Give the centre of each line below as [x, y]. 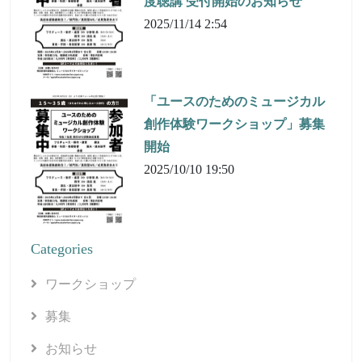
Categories [62, 248]
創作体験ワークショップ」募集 [234, 124]
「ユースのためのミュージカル [234, 101]
